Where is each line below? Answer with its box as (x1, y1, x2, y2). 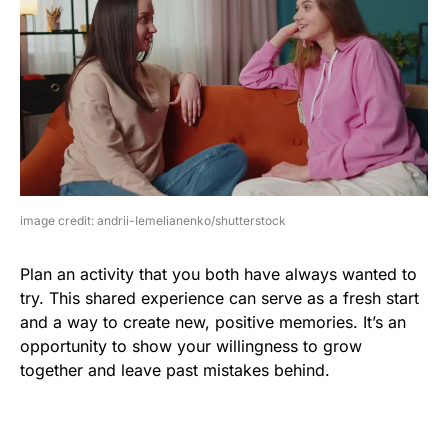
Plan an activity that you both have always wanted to (20, 264, 417, 285)
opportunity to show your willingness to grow (20, 336, 362, 357)
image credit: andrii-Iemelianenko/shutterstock (20, 213, 286, 229)
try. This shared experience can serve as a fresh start (20, 288, 419, 309)
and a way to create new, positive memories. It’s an (20, 312, 406, 333)
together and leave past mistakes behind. (20, 360, 330, 381)
